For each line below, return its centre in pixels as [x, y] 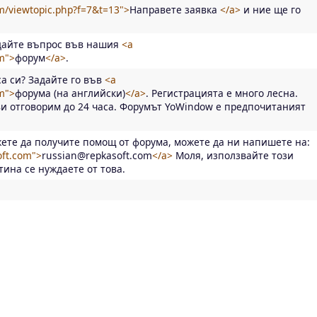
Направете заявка [175, 9]
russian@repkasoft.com [97, 155]
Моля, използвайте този [233, 155]
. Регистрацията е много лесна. [222, 93]
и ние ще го [271, 9]
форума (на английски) [70, 93]
